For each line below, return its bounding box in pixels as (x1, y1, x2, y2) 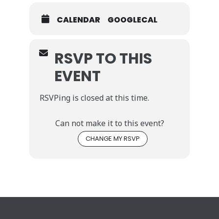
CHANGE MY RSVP (85, 134, 140, 143)
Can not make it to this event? (55, 118, 164, 129)
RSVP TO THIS (54, 48, 152, 69)
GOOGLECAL (108, 14, 157, 25)
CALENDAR (57, 14, 100, 25)
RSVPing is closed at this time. (40, 92, 149, 103)
